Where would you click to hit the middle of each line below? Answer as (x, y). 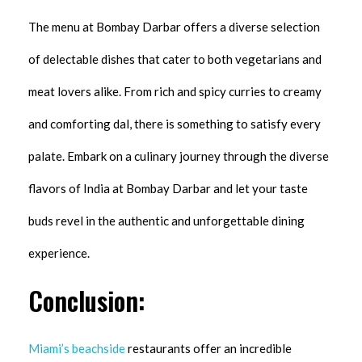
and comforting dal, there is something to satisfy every (175, 124)
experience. (59, 253)
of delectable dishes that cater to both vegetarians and (175, 59)
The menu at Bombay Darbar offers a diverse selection (174, 27)
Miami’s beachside (77, 348)
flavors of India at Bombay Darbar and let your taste (168, 189)
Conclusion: (86, 301)
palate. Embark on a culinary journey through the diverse (179, 156)
